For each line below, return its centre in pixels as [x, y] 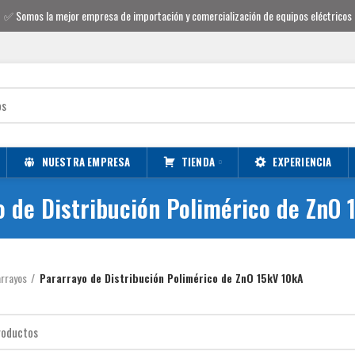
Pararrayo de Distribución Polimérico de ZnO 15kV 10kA [171, 278]
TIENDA [198, 161]
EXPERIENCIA [302, 161]
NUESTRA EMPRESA [86, 161]
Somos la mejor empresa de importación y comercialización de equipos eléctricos [183, 15]
